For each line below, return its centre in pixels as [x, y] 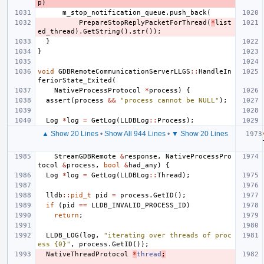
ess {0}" [54, 244]
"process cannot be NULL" [170, 100]
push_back [188, 12]
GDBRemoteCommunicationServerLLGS [124, 71]
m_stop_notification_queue [114, 12]
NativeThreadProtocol [87, 254]
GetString [102, 31]
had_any [143, 165]
